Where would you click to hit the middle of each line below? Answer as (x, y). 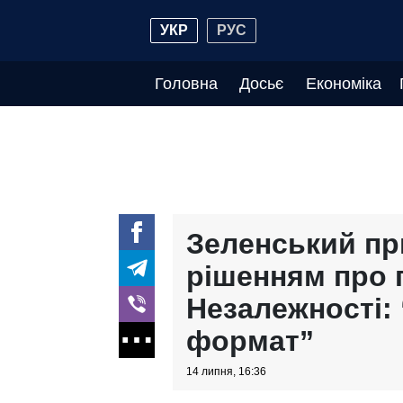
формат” (250, 341)
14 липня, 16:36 (226, 372)
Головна (186, 84)
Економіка (343, 84)
